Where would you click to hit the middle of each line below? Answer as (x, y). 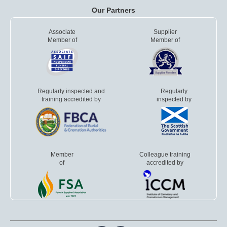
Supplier (165, 32)
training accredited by (71, 100)
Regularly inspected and (71, 91)
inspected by (174, 100)
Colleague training (165, 154)
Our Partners (113, 10)
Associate (62, 32)
